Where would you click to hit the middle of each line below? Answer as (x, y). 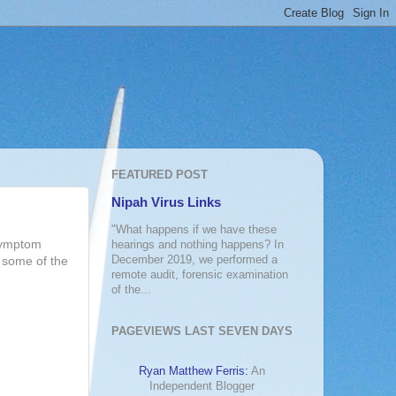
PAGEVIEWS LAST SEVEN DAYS (202, 331)
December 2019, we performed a (194, 260)
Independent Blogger (202, 387)
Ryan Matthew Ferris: (194, 372)
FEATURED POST (160, 174)
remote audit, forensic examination (200, 275)
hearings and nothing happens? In (198, 245)
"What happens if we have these (194, 230)
